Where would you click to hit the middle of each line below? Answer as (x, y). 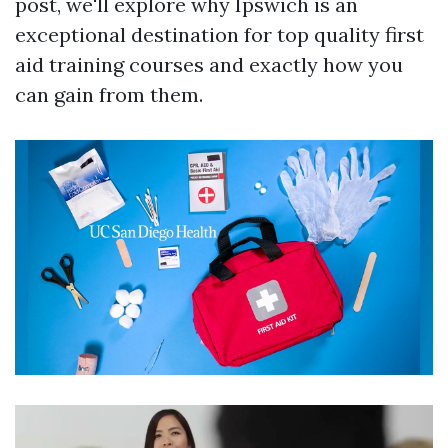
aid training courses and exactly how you (209, 64)
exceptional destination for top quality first (219, 34)
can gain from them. (109, 94)
